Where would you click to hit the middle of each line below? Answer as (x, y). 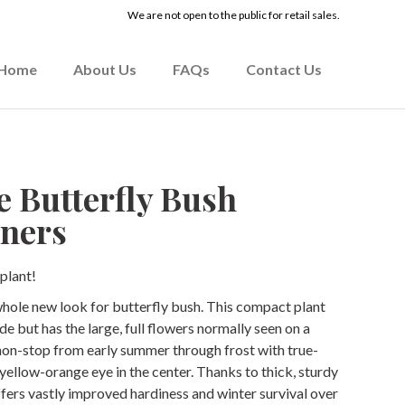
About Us (105, 69)
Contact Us (284, 69)
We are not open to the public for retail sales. (234, 15)
